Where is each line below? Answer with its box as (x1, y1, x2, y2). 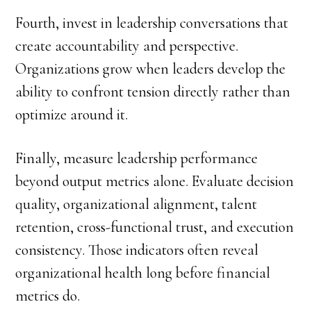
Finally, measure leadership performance (15, 149, 258, 168)
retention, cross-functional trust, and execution (15, 218, 294, 237)
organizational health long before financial (15, 264, 271, 283)
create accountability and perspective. (15, 37, 239, 56)
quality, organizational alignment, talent (15, 195, 258, 214)
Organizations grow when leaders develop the (15, 60, 286, 78)
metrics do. (15, 287, 81, 305)
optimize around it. (15, 106, 128, 124)
